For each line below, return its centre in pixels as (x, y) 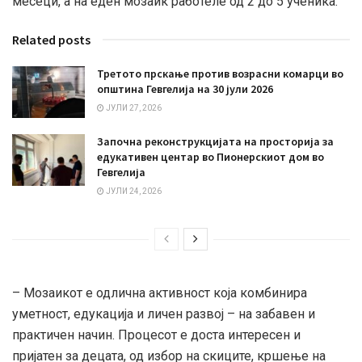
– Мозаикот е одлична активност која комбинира (160, 293)
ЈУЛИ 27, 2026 (133, 107)
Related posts (51, 39)
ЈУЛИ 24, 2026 (133, 191)
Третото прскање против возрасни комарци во (220, 73)
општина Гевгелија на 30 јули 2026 (185, 88)
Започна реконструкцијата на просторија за (215, 141)
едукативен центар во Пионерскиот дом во (210, 156)
